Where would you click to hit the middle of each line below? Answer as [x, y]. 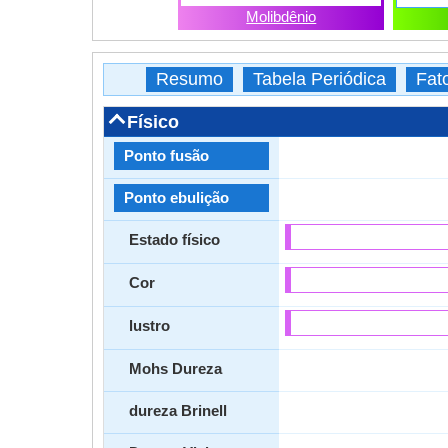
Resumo [189, 79]
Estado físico [174, 239]
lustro [149, 325]
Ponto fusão [166, 155]
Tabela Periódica [319, 79]
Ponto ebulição [176, 197]
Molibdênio [281, 16]
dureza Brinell [178, 410]
